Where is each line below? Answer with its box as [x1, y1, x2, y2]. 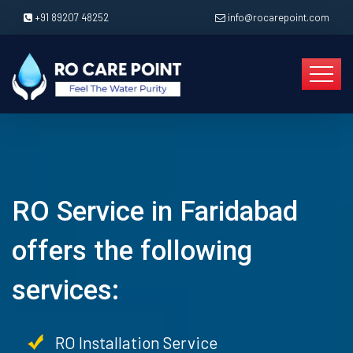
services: [12, 274, 119, 307]
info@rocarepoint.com [228, 11, 329, 24]
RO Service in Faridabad [12, 195, 298, 228]
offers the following [12, 235, 252, 267]
